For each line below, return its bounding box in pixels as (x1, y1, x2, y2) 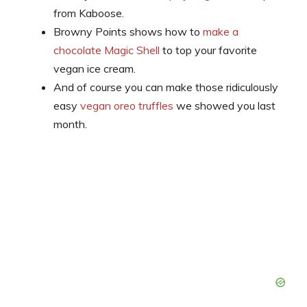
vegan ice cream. (53, 62, 136, 75)
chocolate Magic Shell (53, 43, 160, 57)
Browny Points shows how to (53, 25, 203, 38)
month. (53, 117, 87, 131)
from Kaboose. (53, 6, 124, 20)
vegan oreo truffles (80, 99, 173, 112)
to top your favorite (160, 43, 257, 57)
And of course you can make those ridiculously (53, 80, 278, 94)
